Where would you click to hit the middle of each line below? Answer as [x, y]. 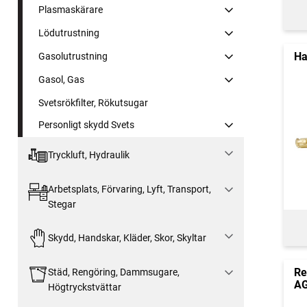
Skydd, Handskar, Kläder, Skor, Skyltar [127, 238]
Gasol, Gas [61, 79]
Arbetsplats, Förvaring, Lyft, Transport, [129, 189]
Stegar [62, 204]
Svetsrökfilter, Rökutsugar [93, 102]
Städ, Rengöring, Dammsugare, [113, 272]
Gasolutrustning [73, 56]
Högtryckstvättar [84, 287]
